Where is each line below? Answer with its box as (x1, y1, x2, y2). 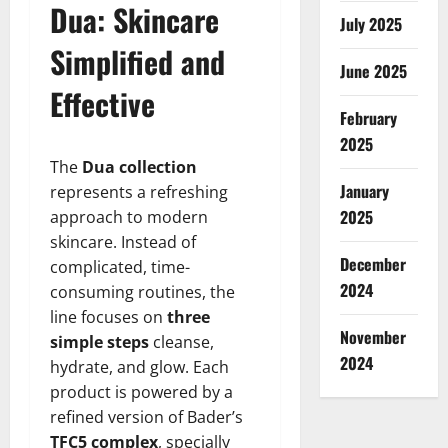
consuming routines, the (50, 280, 235, 303)
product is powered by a (50, 380, 233, 403)
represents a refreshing (50, 180, 228, 203)
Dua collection (82, 155, 197, 178)
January (339, 179, 389, 203)
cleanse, (149, 330, 214, 353)
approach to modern (50, 205, 208, 228)
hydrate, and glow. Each (50, 355, 229, 378)
